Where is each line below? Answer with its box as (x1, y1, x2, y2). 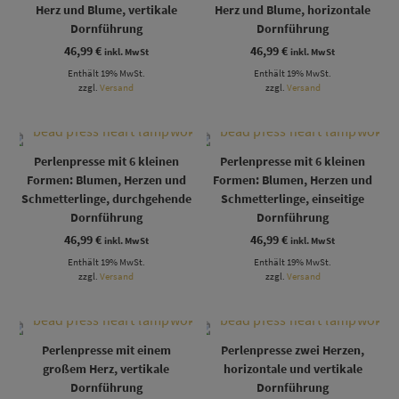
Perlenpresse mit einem (41, 341, 171, 358)
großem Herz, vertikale (43, 360, 170, 377)
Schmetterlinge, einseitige (221, 190, 365, 207)
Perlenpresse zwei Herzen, (221, 341, 365, 358)
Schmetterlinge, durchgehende (20, 190, 191, 207)
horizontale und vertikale (223, 360, 362, 377)
